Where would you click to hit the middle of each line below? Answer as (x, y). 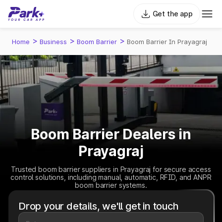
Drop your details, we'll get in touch (99, 206)
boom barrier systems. (111, 185)
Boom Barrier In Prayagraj (167, 42)
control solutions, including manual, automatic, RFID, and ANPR (111, 177)
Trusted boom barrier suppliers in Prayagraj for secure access (111, 169)
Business (53, 42)
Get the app (172, 14)
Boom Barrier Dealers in (111, 134)
